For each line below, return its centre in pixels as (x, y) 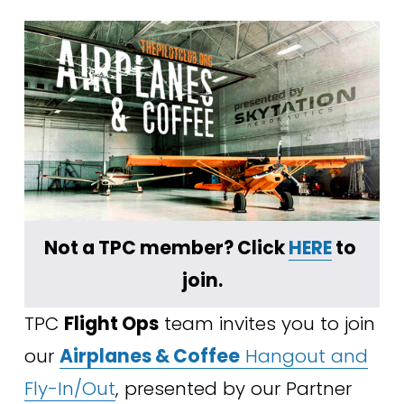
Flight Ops (111, 324)
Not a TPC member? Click (166, 248)
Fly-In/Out (69, 389)
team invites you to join (266, 324)
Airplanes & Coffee (149, 357)
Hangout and (303, 357)
